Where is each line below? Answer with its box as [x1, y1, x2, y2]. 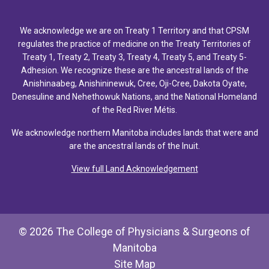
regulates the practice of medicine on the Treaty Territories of [18, 38, 251, 49]
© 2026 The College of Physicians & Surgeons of [19, 225, 250, 238]
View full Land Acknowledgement [71, 163, 198, 174]
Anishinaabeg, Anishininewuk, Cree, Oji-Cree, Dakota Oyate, [22, 78, 247, 88]
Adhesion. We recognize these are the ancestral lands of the [20, 65, 249, 75]
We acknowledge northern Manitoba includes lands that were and [11, 127, 258, 138]
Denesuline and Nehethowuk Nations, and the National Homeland [12, 91, 257, 101]
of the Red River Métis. [92, 104, 177, 115]
